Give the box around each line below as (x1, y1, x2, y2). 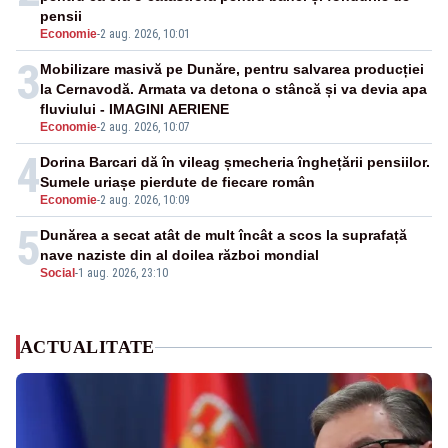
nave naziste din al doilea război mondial (40, 247, 319, 264)
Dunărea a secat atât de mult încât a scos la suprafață (40, 227, 407, 244)
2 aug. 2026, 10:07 (100, 120, 190, 135)
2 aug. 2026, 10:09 (100, 193, 190, 208)
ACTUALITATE (20, 337, 155, 358)
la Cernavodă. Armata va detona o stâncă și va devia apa (40, 81, 427, 98)
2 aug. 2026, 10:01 (100, 27, 190, 42)
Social (40, 266, 75, 281)
